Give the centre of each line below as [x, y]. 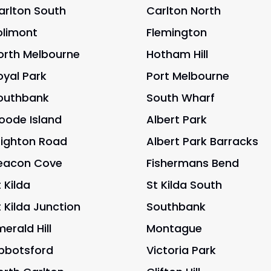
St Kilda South [184, 185]
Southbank [176, 207]
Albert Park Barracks [202, 142]
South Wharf [180, 98]
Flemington [176, 33]
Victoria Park [181, 250]
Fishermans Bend [192, 163]
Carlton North [183, 11]
